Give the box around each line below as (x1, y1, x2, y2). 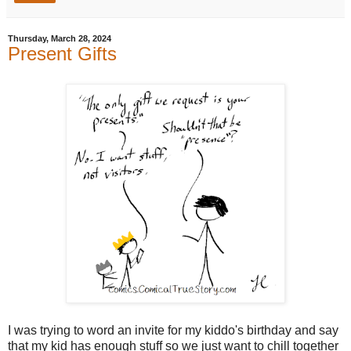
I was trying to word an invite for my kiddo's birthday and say (8, 323, 338, 337)
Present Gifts (8, 43, 117, 65)
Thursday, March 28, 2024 (8, 34, 111, 44)
